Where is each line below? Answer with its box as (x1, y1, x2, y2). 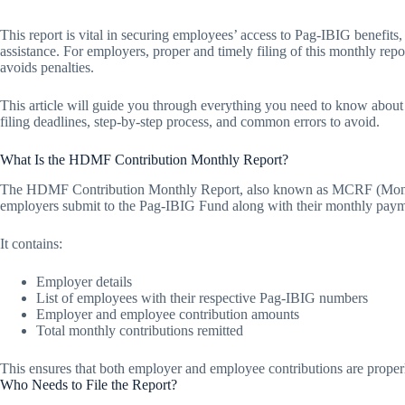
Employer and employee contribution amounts (36, 306, 299, 322)
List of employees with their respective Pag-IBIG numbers (36, 289, 368, 306)
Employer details (36, 273, 132, 289)
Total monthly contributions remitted (36, 322, 243, 338)
